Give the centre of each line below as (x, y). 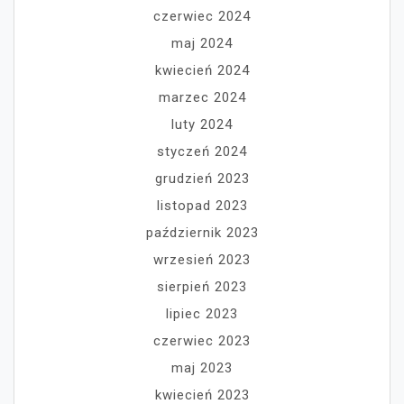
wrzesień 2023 (202, 260)
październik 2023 (202, 233)
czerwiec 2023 (202, 341)
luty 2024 (202, 125)
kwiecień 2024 (202, 71)
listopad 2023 (202, 206)
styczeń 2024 (202, 152)
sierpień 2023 (202, 287)
